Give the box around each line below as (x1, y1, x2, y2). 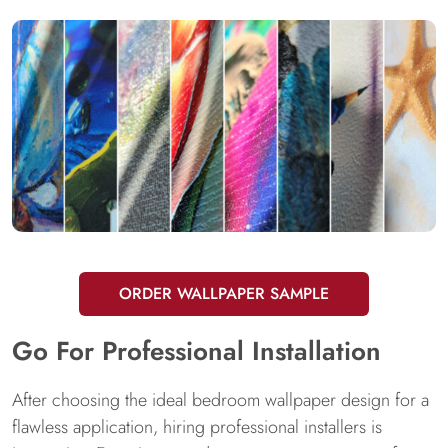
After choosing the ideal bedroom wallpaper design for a (12, 387, 429, 413)
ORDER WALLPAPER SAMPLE (119, 282, 329, 305)
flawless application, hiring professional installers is (12, 414, 382, 440)
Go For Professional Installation (12, 332, 381, 370)
